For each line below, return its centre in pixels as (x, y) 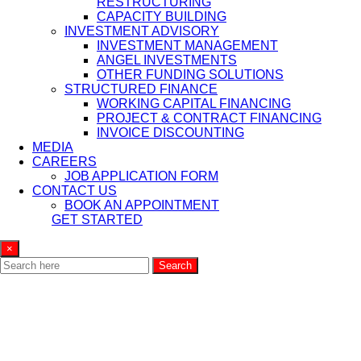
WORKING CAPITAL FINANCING (194, 104)
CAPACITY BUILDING (162, 17)
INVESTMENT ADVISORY (142, 31)
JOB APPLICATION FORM (141, 176)
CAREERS (64, 162)
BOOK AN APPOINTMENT (142, 205)
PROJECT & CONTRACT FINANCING (209, 118)
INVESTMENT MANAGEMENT (187, 46)
